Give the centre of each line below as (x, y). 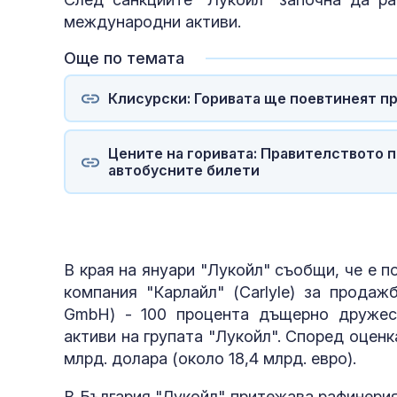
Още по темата (124, 58)
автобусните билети (183, 170)
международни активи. (152, 22)
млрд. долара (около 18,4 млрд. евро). (210, 359)
